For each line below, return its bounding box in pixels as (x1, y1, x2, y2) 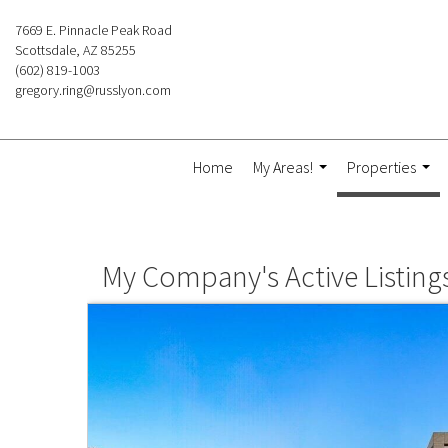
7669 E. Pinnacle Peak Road (15, 21, 172, 39)
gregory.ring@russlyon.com (15, 81, 171, 99)
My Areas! (252, 157, 313, 177)
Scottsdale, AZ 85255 (15, 41, 136, 59)
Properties (346, 157, 416, 177)
